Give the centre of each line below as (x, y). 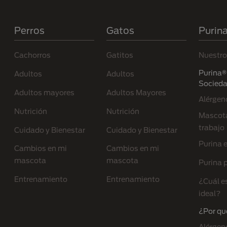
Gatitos (120, 55)
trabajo (211, 128)
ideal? (209, 193)
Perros (30, 31)
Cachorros (33, 55)
